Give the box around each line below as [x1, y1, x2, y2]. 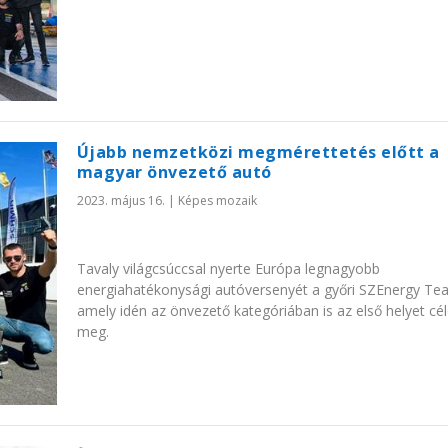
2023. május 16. [76, 192, 165, 210]
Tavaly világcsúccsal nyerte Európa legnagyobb [76, 258, 380, 278]
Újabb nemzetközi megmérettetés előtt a [76, 141, 440, 164]
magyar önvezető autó [76, 161, 272, 184]
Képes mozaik [177, 192, 257, 210]
